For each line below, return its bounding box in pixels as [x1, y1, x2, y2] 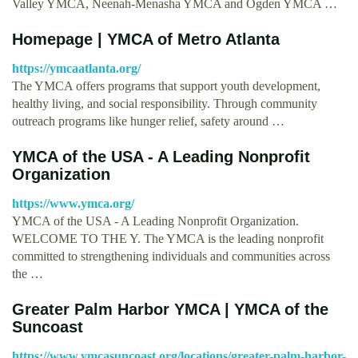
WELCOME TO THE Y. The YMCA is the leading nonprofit [12, 231, 324, 245]
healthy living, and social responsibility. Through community [12, 96, 317, 110]
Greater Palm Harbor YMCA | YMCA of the [12, 300, 328, 318]
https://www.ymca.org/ [12, 196, 134, 210]
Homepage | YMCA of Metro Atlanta [12, 30, 280, 48]
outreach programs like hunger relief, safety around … [12, 113, 284, 128]
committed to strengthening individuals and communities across [12, 249, 330, 263]
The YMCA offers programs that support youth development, [12, 78, 320, 93]
